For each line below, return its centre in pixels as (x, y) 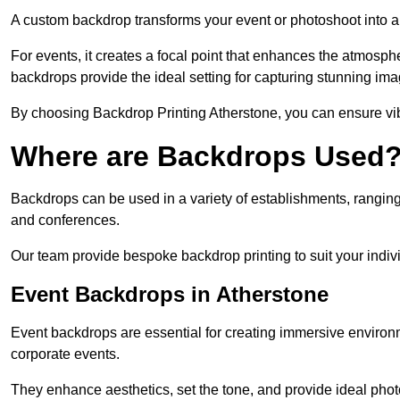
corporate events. (65, 354)
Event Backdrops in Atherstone (170, 295)
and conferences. (65, 221)
